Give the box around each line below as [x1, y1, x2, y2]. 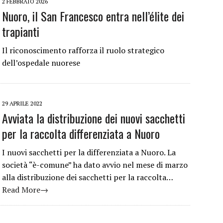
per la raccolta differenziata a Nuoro [2, 124, 160, 143]
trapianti [2, 22, 39, 41]
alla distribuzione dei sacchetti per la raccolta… [2, 172, 173, 183]
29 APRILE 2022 [2, 100, 42, 108]
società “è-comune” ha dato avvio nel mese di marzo [2, 159, 188, 171]
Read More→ [2, 184, 48, 196]
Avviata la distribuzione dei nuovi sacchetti [2, 109, 185, 127]
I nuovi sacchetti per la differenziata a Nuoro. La [2, 147, 176, 158]
